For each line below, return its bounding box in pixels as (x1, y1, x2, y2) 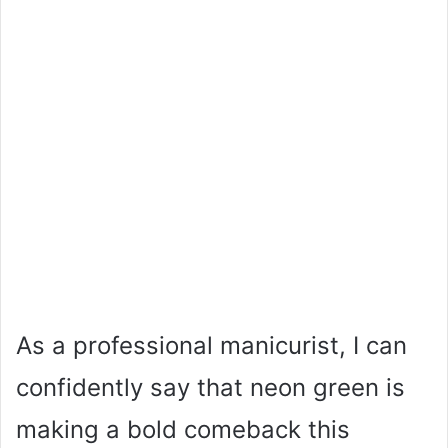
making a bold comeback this (16, 414, 350, 444)
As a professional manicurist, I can (16, 330, 407, 360)
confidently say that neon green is (16, 372, 405, 402)
